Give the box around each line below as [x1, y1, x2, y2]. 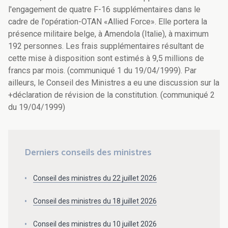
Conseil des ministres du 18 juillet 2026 [33, 196, 157, 205]
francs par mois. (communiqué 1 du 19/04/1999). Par [8, 66, 196, 76]
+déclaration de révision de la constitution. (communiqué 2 [8, 90, 215, 100]
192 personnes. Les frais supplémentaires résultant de [8, 41, 204, 51]
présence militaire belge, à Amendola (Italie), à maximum [8, 29, 209, 39]
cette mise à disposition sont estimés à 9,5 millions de [8, 53, 204, 64]
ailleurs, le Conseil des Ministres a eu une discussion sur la [8, 78, 219, 88]
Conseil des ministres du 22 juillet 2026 [33, 174, 157, 183]
